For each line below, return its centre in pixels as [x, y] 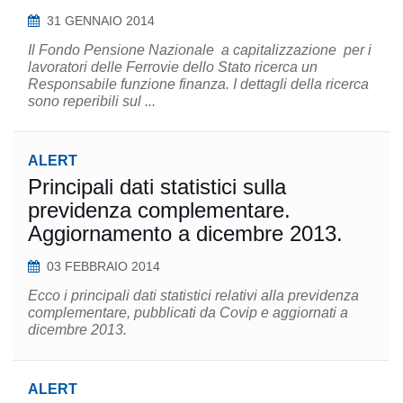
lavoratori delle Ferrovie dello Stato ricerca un [173, 67]
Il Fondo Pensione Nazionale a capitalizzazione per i [200, 50]
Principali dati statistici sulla [157, 187]
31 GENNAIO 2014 [101, 21]
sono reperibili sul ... [92, 101]
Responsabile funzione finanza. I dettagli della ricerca [130, 84]
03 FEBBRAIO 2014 [103, 266]
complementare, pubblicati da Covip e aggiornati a [188, 313]
